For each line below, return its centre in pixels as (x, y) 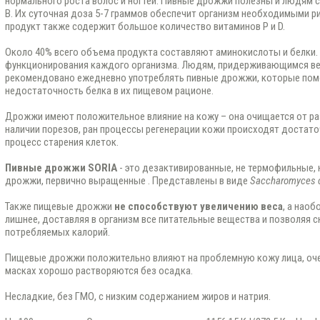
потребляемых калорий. (57, 232)
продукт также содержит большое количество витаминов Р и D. (145, 26)
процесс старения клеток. (61, 142)
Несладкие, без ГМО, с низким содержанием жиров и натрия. (137, 296)
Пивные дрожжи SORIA (62, 168)
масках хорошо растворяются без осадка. (99, 271)
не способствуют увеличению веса (198, 206)
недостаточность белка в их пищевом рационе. (109, 91)
